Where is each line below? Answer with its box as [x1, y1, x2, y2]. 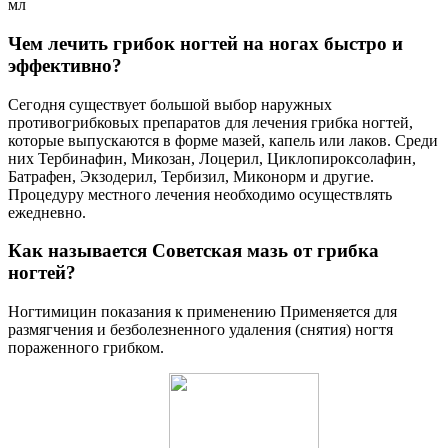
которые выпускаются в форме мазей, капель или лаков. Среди [8, 131, 438, 149]
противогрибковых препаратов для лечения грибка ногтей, [8, 113, 413, 131]
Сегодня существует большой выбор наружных [8, 95, 332, 113]
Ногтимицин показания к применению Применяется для [8, 302, 397, 320]
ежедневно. [8, 203, 86, 221]
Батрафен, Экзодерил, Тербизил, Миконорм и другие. [8, 167, 374, 185]
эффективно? [8, 54, 122, 76]
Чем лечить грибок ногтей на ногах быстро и [8, 32, 403, 54]
